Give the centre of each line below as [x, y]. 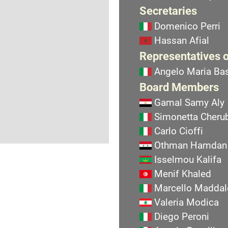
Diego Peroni [182, 217]
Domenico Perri [187, 26]
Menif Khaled [183, 174]
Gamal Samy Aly [189, 103]
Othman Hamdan [191, 145]
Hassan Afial [182, 40]
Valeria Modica [187, 202]
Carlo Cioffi [179, 131]
